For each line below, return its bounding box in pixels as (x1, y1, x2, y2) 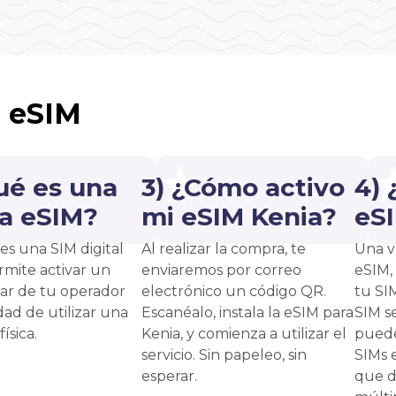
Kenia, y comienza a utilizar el (141, 324, 346, 342)
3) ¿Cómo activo (141, 171, 345, 202)
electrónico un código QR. (141, 282, 326, 300)
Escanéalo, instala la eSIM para (141, 303, 354, 321)
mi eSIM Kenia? (141, 201, 337, 232)
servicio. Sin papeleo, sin (141, 346, 307, 363)
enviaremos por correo (141, 261, 301, 278)
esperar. (141, 367, 197, 385)
